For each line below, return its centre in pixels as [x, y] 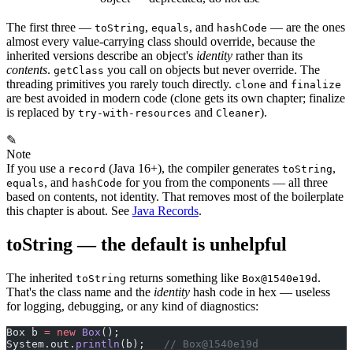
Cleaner [238, 113]
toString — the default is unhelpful [147, 245]
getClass [79, 71]
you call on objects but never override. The [212, 70]
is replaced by [42, 113]
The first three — [50, 28]
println [98, 344]
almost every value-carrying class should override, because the [161, 42]
